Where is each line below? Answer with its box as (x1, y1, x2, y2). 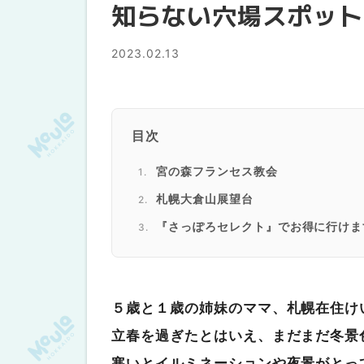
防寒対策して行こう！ (156, 247, 278, 261)
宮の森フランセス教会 (156, 164, 278, 178)
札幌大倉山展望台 (156, 192, 253, 206)
